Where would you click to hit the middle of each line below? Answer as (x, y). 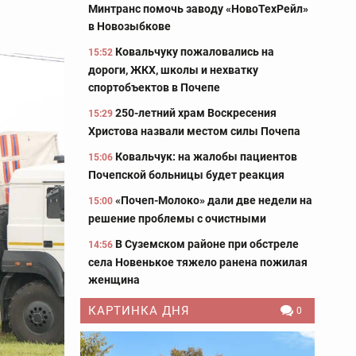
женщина (114, 280)
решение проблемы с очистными (177, 219)
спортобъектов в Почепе (154, 87)
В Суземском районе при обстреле (207, 244)
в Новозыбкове (130, 26)
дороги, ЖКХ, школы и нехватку (173, 70)
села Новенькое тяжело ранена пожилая (198, 262)
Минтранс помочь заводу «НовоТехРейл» (198, 9)
